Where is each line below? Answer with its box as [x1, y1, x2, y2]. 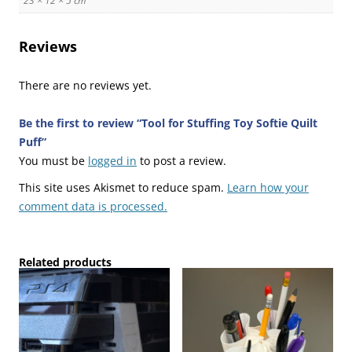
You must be [19, 153, 88, 169]
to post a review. [137, 153, 226, 169]
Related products [19, 255, 112, 270]
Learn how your [227, 180, 309, 196]
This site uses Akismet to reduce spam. [19, 180, 227, 196]
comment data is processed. [19, 199, 167, 214]
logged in [88, 153, 137, 169]
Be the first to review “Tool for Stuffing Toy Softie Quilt [19, 115, 317, 131]
